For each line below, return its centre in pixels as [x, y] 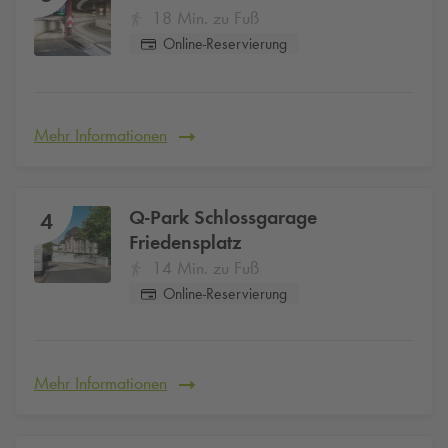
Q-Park [159, 217]
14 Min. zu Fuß [205, 268]
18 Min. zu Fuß [205, 18]
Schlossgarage [253, 217]
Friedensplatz [185, 242]
